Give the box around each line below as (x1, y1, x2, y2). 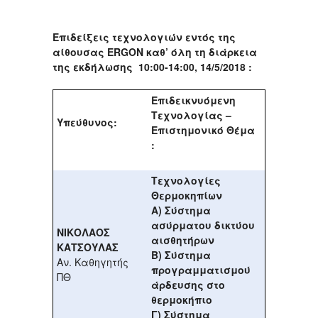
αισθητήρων (151, 233, 214, 248)
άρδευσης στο (151, 278, 225, 292)
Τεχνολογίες (151, 173, 221, 188)
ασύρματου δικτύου (151, 218, 255, 233)
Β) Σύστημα (151, 248, 211, 263)
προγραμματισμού (151, 263, 251, 278)
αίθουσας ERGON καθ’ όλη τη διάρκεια (53, 45, 257, 60)
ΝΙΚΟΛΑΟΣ (57, 225, 110, 240)
